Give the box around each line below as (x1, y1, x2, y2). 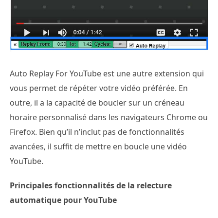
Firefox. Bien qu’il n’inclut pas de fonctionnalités (10, 126, 184, 137)
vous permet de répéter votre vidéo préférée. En (10, 82, 188, 93)
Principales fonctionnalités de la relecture (10, 180, 172, 191)
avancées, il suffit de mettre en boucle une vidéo (10, 141, 187, 152)
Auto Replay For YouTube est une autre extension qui (10, 68, 204, 79)
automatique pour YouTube (10, 194, 117, 205)
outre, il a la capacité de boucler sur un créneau (10, 97, 184, 108)
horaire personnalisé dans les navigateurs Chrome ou (10, 111, 208, 123)
